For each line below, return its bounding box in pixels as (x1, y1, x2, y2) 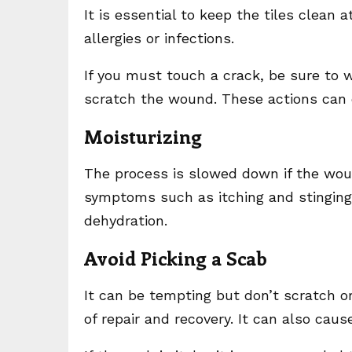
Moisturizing (84, 123, 202, 148)
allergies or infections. (84, 30, 234, 46)
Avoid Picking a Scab (84, 245, 267, 270)
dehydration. (84, 212, 167, 229)
